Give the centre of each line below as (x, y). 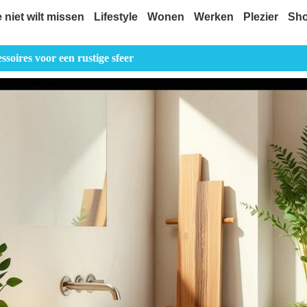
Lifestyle (115, 17)
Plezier (260, 17)
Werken (213, 17)
